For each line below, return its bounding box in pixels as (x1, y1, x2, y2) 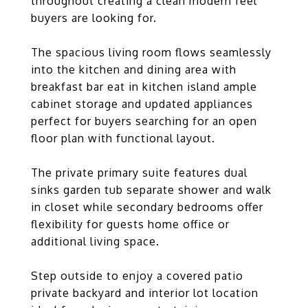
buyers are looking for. (31, 11, 157, 25)
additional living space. (31, 234, 159, 248)
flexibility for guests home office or (31, 217, 230, 231)
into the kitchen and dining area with (31, 63, 236, 76)
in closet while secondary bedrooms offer (31, 200, 263, 214)
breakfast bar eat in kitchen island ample (31, 80, 257, 93)
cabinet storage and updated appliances (31, 97, 253, 111)
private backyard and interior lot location (31, 286, 258, 300)
